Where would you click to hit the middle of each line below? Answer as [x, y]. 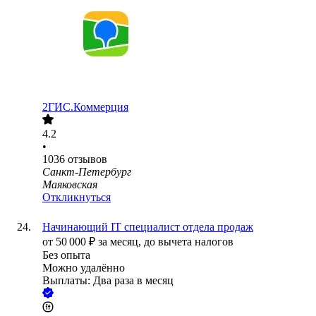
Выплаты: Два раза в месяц [108, 281]
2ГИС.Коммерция [85, 107]
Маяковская [70, 185]
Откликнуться [77, 197]
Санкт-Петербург [87, 172]
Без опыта [66, 255]
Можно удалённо [84, 268]
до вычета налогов [189, 242]
